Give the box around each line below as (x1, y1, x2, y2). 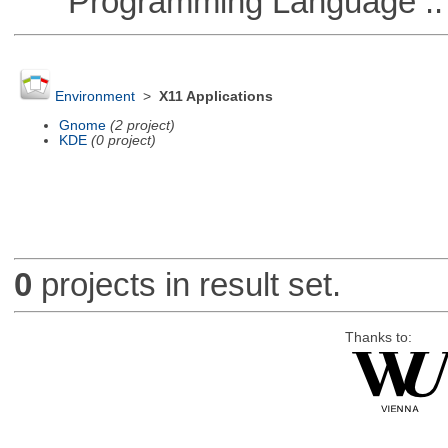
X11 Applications (158, 89, 273, 105)
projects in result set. (31, 266, 341, 304)
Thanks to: (344, 329, 412, 345)
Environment (54, 89, 135, 105)
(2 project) (109, 117, 175, 133)
